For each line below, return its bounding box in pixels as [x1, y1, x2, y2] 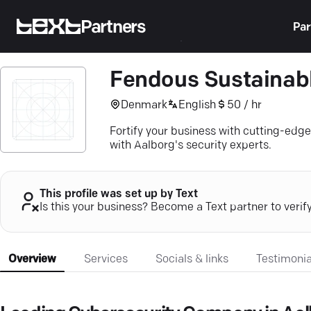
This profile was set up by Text [40, 189, 198, 201]
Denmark [121, 99, 167, 111]
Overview [8, 253, 56, 265]
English [178, 99, 216, 111]
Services [84, 253, 128, 265]
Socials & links [155, 253, 228, 265]
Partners [81, 19, 146, 37]
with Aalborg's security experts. [110, 140, 271, 151]
